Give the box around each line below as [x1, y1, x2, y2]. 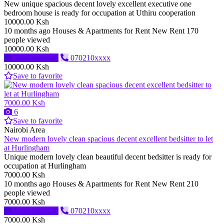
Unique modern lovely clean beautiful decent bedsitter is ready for [4, 152, 211, 161]
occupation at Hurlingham [4, 161, 88, 170]
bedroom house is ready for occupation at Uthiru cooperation [4, 8, 197, 17]
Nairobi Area [4, 125, 45, 134]
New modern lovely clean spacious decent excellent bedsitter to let [4, 134, 213, 143]
